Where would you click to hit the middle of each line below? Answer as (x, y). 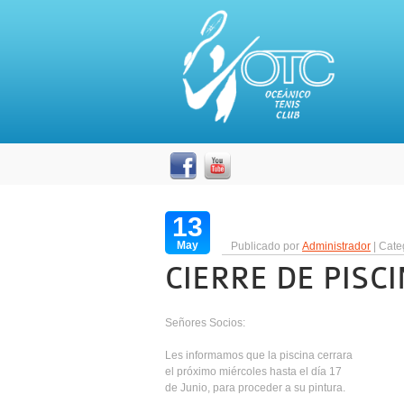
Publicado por (266, 246)
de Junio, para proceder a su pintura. (255, 388)
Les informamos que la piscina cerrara (259, 356)
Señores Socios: (205, 323)
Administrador (336, 246)
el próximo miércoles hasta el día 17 (253, 372)
